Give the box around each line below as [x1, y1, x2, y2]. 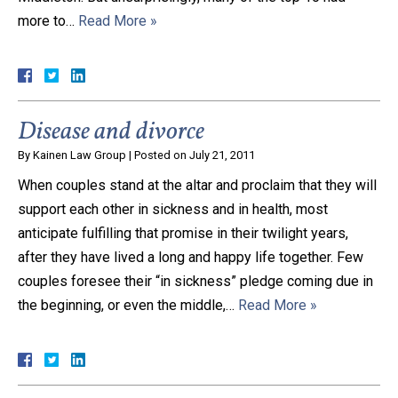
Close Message [149, 21, 249, 42]
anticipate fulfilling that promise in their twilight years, [18, 224, 348, 242]
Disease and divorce [18, 114, 204, 149]
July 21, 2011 [189, 147, 255, 162]
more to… [18, 12, 78, 29]
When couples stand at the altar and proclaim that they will [18, 176, 377, 194]
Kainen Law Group [33, 147, 126, 162]
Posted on [134, 147, 189, 162]
